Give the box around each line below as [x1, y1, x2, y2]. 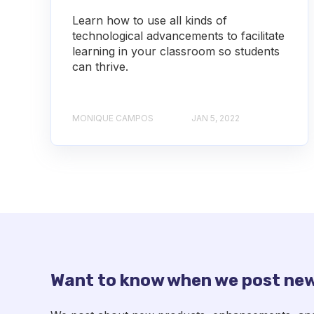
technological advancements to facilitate [72, 29, 285, 43]
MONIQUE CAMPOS [72, 112, 153, 123]
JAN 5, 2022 [191, 112, 240, 123]
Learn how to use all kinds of [72, 13, 227, 28]
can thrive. [72, 60, 128, 74]
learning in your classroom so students [72, 44, 280, 59]
